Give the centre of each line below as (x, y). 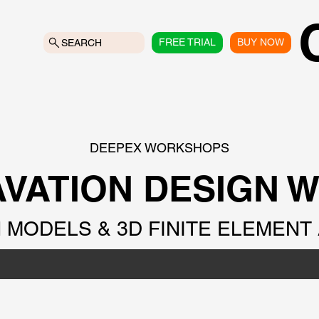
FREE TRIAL (187, 42)
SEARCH (82, 42)
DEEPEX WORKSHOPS (159, 147)
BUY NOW (261, 42)
